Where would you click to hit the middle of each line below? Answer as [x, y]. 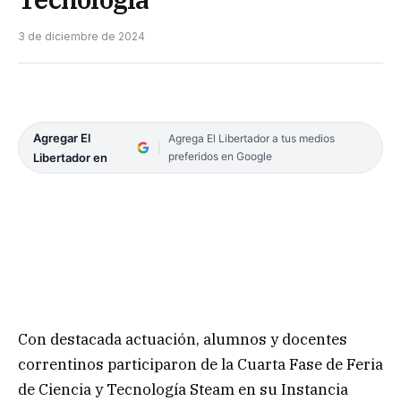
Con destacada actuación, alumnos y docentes [183, 339]
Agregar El [62, 137]
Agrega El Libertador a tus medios [251, 138]
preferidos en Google [220, 156]
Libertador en [70, 157]
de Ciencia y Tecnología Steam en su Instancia [183, 389]
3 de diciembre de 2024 [81, 36]
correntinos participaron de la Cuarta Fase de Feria [200, 364]
